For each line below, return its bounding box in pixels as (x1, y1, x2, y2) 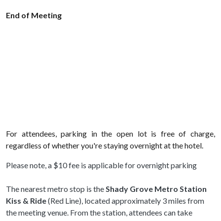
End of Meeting (6, 10, 62, 20)
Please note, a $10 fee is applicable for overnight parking (6, 160, 197, 170)
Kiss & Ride (6, 195, 48, 205)
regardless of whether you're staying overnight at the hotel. (6, 140, 203, 150)
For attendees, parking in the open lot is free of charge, (6, 128, 215, 138)
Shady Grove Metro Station (106, 184, 207, 193)
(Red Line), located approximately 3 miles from (48, 195, 204, 205)
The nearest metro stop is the (6, 184, 106, 193)
